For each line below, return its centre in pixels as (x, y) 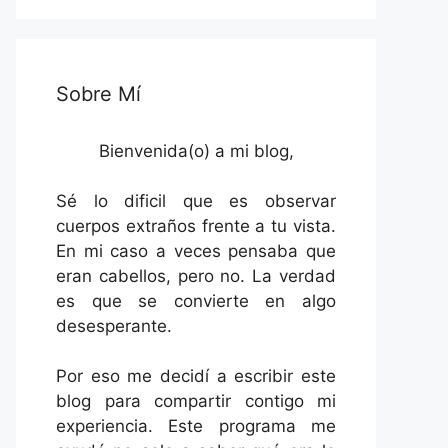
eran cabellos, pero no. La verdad (196, 276)
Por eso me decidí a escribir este (196, 376)
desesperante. (114, 326)
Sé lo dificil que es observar (196, 201)
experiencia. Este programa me (196, 426)
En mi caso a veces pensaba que (196, 251)
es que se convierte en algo (196, 301)
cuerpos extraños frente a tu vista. (196, 226)
